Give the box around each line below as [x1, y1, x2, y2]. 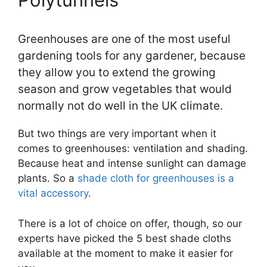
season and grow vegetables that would [18, 82, 232, 96]
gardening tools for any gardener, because [18, 49, 246, 63]
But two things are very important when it [18, 128, 216, 139]
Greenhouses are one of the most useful [18, 32, 231, 46]
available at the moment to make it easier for [18, 247, 233, 259]
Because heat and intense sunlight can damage [18, 157, 246, 169]
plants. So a [18, 172, 77, 184]
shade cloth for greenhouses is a [77, 172, 234, 184]
